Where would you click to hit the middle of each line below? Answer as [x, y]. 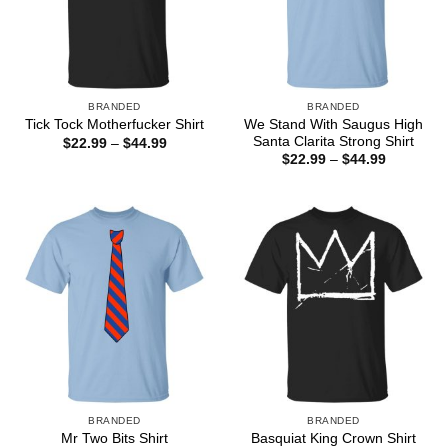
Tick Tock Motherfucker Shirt [114, 125]
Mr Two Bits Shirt [114, 438]
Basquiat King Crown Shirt [333, 438]
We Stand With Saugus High [333, 124]
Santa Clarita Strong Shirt [333, 141]
